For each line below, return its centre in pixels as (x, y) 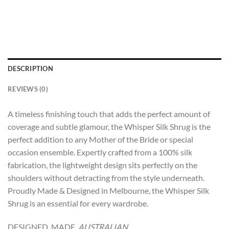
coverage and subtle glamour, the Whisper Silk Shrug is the (109, 126)
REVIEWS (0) (28, 89)
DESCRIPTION (30, 68)
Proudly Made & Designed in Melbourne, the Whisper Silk (108, 190)
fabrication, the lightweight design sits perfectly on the (102, 165)
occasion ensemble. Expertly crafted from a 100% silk (100, 152)
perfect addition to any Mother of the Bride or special (100, 139)
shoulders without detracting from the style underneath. (106, 177)
